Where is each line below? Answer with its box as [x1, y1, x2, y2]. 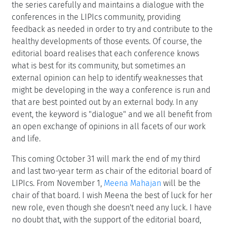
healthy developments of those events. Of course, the [12, 36, 202, 47]
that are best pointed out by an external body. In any [12, 97, 198, 107]
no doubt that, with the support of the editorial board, [12, 215, 201, 225]
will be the [161, 178, 201, 188]
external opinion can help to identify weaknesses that [12, 73, 203, 83]
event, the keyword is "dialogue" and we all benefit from [12, 109, 212, 120]
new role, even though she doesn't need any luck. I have [12, 203, 212, 213]
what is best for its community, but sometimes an [12, 61, 185, 71]
